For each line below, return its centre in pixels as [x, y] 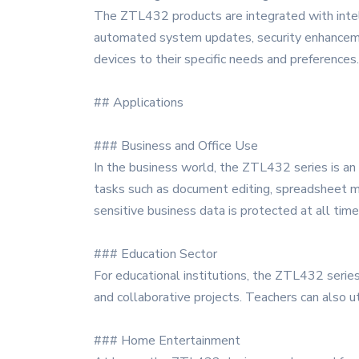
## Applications [139, 103]
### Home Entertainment [167, 341]
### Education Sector [155, 254]
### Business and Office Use [176, 146]
